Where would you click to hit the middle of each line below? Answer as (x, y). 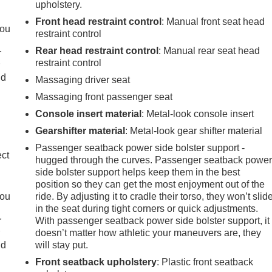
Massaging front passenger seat (104, 97)
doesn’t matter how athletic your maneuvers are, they (148, 233)
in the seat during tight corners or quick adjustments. (147, 208)
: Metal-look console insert (198, 114)
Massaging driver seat (83, 80)
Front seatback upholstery (96, 262)
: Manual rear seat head (209, 50)
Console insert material (89, 114)
